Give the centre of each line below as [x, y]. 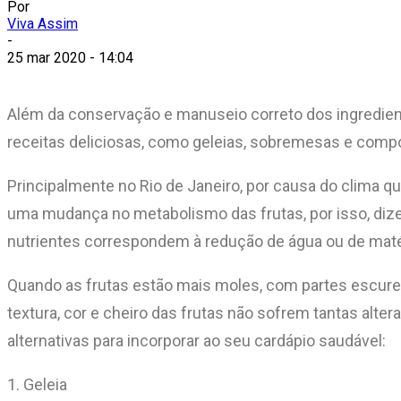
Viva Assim [43, 23]
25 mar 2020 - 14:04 [70, 57]
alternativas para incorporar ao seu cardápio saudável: [196, 340]
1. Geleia [37, 384]
